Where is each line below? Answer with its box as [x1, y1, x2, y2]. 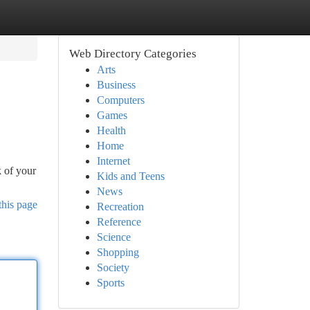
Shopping [96, 246, 139, 258]
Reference [96, 216, 141, 228]
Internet [96, 155, 130, 167]
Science [96, 231, 131, 243]
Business [96, 79, 136, 91]
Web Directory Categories [69, 47, 197, 60]
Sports [96, 277, 125, 289]
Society [96, 262, 129, 273]
